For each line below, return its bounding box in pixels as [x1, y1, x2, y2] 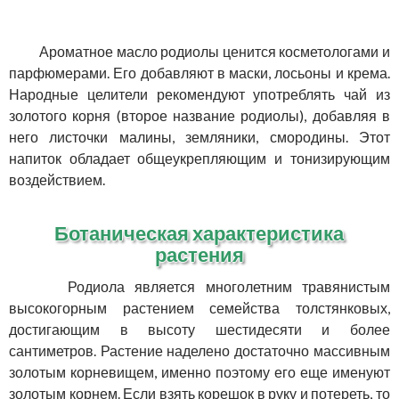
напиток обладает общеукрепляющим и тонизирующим [9, 150, 390, 167]
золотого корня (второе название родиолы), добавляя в [9, 107, 390, 125]
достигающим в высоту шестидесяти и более [9, 321, 390, 338]
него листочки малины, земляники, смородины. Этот [9, 128, 390, 146]
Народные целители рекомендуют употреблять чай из [9, 85, 390, 103]
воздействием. [9, 171, 105, 189]
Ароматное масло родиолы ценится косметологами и [27, 43, 390, 61]
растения [155, 242, 244, 267]
